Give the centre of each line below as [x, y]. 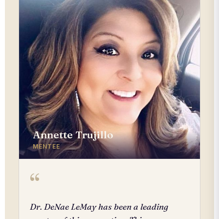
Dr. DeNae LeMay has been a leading [99, 206]
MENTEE [46, 146]
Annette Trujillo [73, 134]
